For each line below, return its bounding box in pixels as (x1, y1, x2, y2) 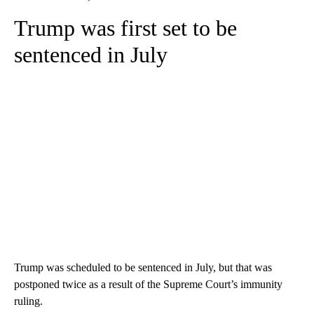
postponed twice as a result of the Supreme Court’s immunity (14, 278, 282, 290)
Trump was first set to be (14, 15, 237, 41)
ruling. (14, 295, 43, 307)
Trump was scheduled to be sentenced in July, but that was (14, 261, 272, 273)
